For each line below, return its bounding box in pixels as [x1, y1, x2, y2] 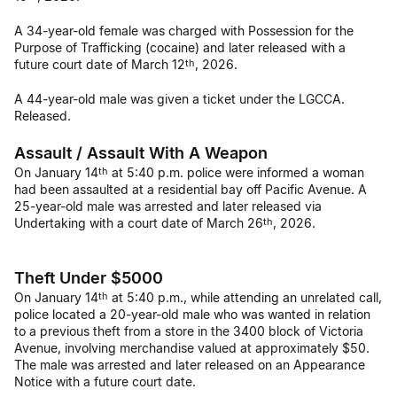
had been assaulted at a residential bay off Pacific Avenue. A [14, 182, 367, 197]
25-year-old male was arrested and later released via [14, 198, 322, 214]
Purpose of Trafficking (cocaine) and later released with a [14, 40, 346, 55]
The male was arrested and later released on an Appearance [14, 357, 365, 372]
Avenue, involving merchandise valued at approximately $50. [14, 340, 370, 355]
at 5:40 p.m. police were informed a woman [108, 165, 364, 180]
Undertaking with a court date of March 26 [14, 215, 263, 230]
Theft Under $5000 [14, 269, 163, 287]
